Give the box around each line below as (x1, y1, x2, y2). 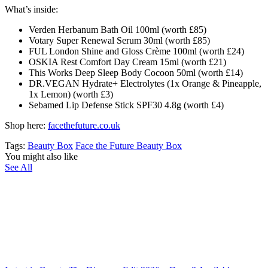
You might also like (5, 151, 78, 162)
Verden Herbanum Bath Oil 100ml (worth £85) (29, 24, 206, 35)
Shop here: (5, 120, 45, 130)
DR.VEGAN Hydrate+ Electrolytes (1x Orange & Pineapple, (29, 78, 261, 89)
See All (5, 162, 32, 172)
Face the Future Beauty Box (75, 140, 182, 151)
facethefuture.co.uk (48, 120, 120, 130)
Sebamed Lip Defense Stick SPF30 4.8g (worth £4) (29, 99, 224, 110)
